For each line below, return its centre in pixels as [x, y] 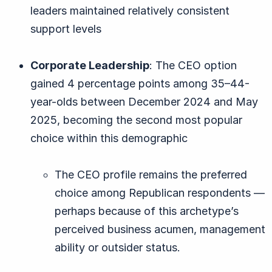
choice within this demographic [109, 138]
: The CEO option [193, 65]
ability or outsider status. [117, 247]
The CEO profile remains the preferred [151, 174]
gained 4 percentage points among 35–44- [140, 83]
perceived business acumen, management [160, 229]
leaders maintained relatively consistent [130, 10]
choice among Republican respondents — [160, 192]
